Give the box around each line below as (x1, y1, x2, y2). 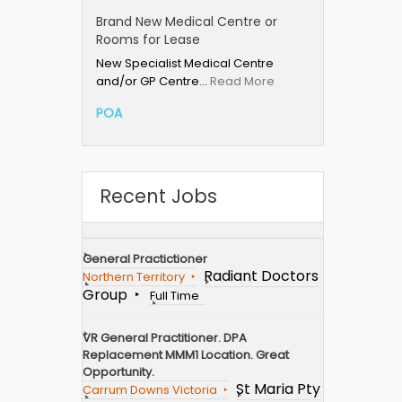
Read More (210, 73, 275, 91)
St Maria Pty (236, 379, 320, 400)
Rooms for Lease (96, 31, 200, 49)
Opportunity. (83, 363, 154, 381)
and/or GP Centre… (96, 73, 210, 91)
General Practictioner (83, 250, 207, 268)
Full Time (150, 287, 199, 305)
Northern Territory (83, 268, 185, 286)
